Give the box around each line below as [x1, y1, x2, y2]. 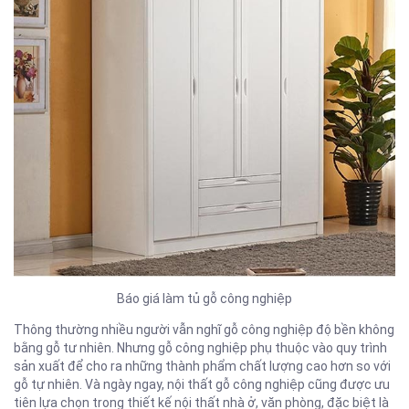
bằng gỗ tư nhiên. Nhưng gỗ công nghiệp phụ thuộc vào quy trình [14, 341, 387, 356]
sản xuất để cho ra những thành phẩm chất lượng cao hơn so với [14, 359, 391, 374]
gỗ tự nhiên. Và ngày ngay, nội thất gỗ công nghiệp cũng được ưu [14, 377, 390, 393]
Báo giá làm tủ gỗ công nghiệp [117, 291, 292, 307]
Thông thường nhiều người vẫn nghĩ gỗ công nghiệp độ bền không [14, 322, 394, 338]
